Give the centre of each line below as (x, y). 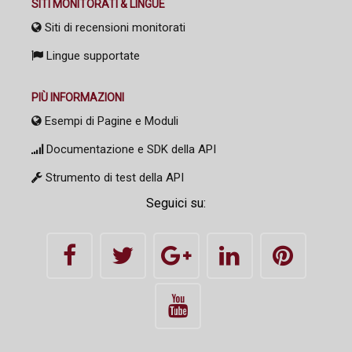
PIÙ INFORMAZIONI (78, 97)
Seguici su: (176, 203)
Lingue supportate (92, 55)
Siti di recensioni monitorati (114, 27)
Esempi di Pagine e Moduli (110, 121)
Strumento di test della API (113, 177)
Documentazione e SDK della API (130, 149)
